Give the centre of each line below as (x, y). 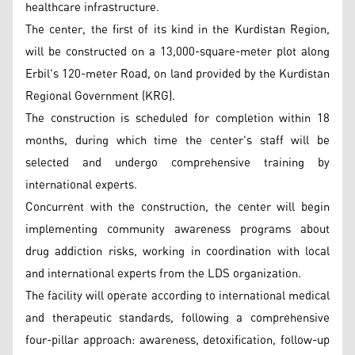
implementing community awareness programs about (177, 229)
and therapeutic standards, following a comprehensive (177, 318)
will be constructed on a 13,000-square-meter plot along (177, 52)
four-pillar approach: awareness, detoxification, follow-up (177, 340)
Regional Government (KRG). (100, 96)
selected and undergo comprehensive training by (177, 162)
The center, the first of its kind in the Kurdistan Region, (177, 29)
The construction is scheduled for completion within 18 (177, 118)
